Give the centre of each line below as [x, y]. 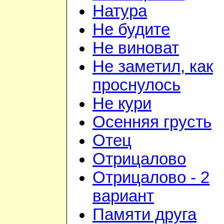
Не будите [131, 30]
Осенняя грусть [152, 122]
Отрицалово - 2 [151, 178]
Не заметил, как [153, 67]
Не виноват [136, 48]
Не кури [122, 104]
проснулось [136, 85]
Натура [120, 11]
